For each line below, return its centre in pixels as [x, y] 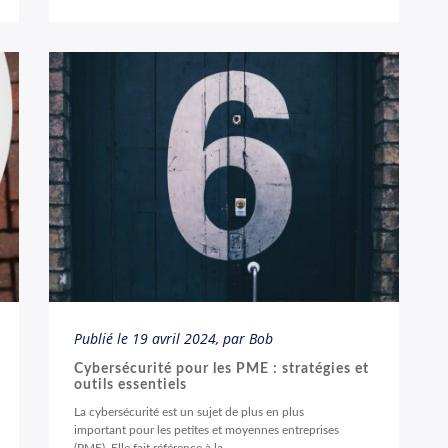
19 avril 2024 [174, 338]
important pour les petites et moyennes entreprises [206, 430]
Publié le [103, 338]
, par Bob [244, 338]
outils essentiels [130, 385]
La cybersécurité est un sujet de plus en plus [189, 412]
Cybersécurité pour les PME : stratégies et [221, 369]
